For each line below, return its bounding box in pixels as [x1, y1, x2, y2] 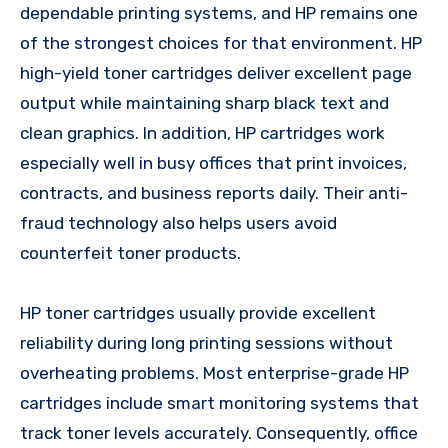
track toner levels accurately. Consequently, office [20, 422, 418, 443]
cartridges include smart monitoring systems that [20, 392, 419, 413]
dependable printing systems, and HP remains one [20, 2, 418, 23]
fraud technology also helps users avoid [20, 212, 337, 233]
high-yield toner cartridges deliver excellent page [20, 62, 412, 83]
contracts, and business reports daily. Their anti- [20, 182, 408, 203]
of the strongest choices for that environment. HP [20, 32, 422, 53]
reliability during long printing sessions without [20, 332, 393, 353]
